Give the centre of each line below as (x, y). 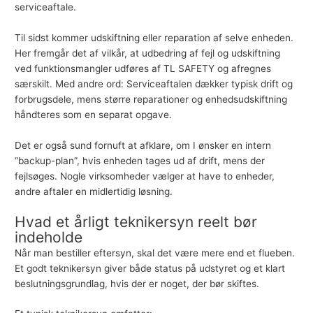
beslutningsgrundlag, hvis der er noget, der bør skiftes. (137, 283)
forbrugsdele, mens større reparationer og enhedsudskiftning (151, 99)
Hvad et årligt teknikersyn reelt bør (136, 221)
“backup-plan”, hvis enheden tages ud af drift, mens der (140, 160)
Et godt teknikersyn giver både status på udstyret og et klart (150, 268)
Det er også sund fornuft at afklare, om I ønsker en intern (143, 145)
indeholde (49, 237)
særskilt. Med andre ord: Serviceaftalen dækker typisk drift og (154, 83)
